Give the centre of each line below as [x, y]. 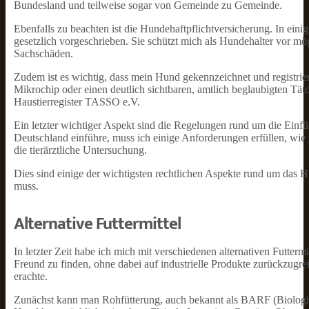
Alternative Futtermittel [97, 224]
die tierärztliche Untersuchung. [80, 150]
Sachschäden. [43, 53]
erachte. [31, 276]
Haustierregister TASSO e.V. [77, 102]
